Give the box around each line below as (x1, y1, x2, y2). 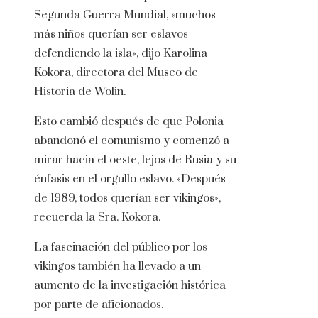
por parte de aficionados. (34, 297, 163, 312)
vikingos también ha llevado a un (34, 259, 201, 274)
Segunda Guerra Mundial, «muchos (34, 8, 216, 23)
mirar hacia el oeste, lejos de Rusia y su (34, 153, 236, 168)
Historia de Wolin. (34, 84, 126, 99)
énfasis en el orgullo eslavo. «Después (34, 172, 226, 187)
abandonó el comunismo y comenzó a (34, 133, 229, 148)
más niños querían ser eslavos (34, 27, 188, 42)
